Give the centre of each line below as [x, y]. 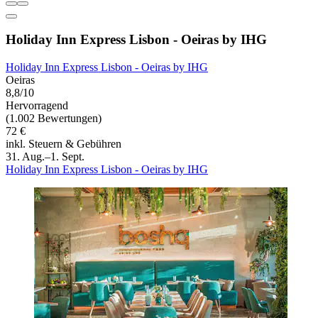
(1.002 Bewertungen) [54, 119]
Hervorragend [37, 106]
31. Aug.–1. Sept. [45, 157]
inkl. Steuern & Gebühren [64, 144]
